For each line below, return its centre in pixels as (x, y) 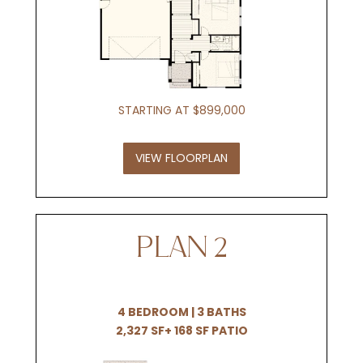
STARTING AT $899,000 (181, 110)
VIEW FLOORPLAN (181, 158)
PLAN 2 (181, 248)
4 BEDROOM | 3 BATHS (181, 312)
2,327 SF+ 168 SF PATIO (181, 331)
